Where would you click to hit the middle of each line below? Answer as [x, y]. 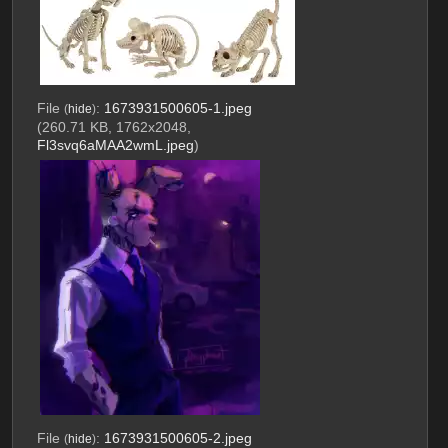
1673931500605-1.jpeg [177, 108]
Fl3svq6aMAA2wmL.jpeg [115, 145]
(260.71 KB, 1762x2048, [113, 127]
